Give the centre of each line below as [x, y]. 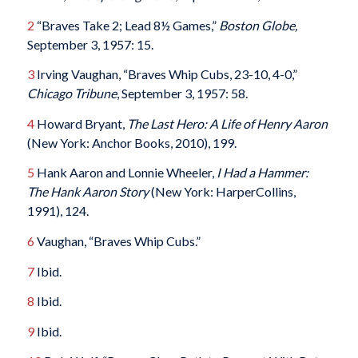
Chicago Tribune [72, 93]
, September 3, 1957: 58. [182, 93]
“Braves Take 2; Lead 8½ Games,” [126, 25]
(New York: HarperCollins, [223, 192]
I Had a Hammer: [262, 173]
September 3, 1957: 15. [90, 44]
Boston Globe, [258, 25]
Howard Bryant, [80, 123]
